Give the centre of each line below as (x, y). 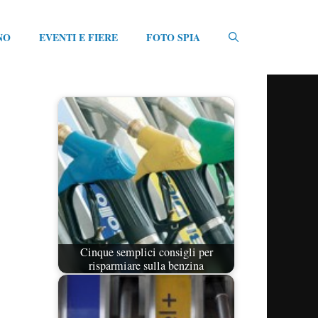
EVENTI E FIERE (78, 37)
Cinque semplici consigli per (146, 252)
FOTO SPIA (173, 37)
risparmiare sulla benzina (146, 265)
